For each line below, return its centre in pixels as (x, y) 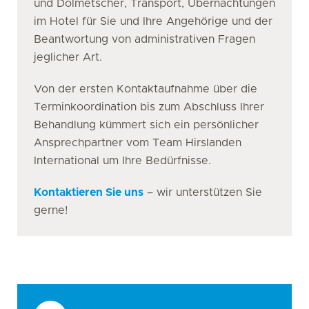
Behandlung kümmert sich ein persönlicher (146, 125)
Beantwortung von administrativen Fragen (144, 39)
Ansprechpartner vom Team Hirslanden (138, 143)
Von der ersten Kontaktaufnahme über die (146, 89)
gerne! (51, 210)
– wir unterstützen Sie (203, 192)
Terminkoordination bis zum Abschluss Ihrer (149, 107)
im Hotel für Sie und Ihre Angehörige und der (153, 21)
